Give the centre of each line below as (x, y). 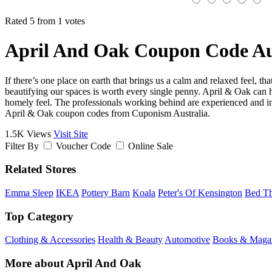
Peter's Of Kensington (200, 192)
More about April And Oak (73, 263)
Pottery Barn (106, 192)
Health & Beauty (130, 240)
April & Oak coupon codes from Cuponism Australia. (107, 113)
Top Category (39, 216)
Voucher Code (83, 146)
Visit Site (71, 134)
